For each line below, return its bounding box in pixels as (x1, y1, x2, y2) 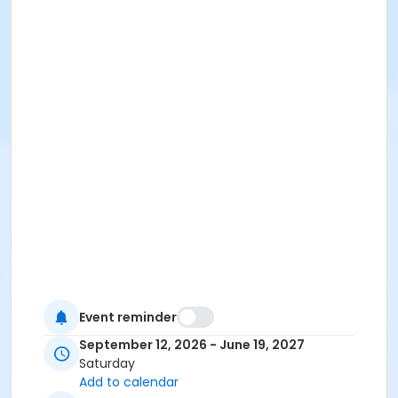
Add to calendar (79, 373, 179, 392)
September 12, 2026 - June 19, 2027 (79, 336, 305, 354)
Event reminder (79, 307, 177, 326)
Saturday (79, 354, 135, 373)
